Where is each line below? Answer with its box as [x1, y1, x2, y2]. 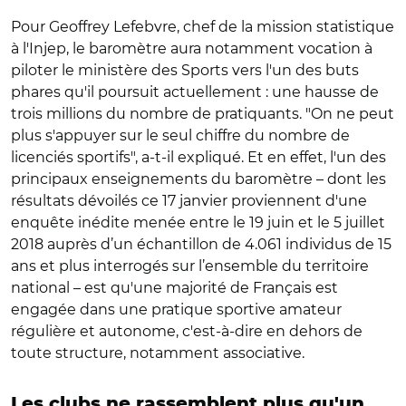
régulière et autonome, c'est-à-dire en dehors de [11, 323, 362, 340]
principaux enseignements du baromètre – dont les [11, 170, 386, 188]
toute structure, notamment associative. [11, 344, 304, 362]
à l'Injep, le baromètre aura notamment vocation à [11, 40, 372, 57]
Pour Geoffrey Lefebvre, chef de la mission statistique [11, 18, 394, 35]
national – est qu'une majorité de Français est [11, 279, 338, 296]
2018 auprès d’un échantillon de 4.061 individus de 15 [11, 236, 391, 253]
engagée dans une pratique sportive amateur [11, 301, 342, 318]
